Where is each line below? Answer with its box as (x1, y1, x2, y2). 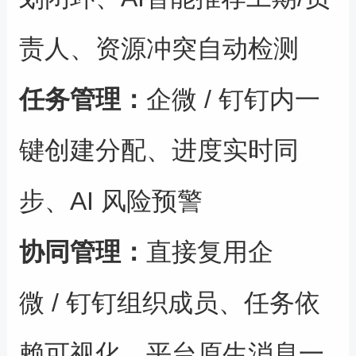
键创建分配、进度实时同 (18, 136, 299, 165)
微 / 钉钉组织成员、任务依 (18, 288, 320, 318)
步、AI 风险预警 (18, 187, 203, 216)
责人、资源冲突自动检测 (18, 34, 299, 64)
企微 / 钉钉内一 (145, 85, 320, 114)
